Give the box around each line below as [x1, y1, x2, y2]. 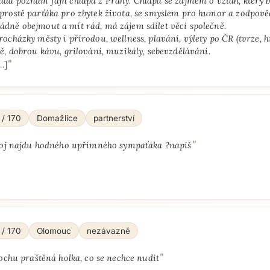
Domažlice [37, 113, 78, 123]
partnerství [93, 113, 134, 123]
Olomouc [37, 226, 71, 236]
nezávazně [87, 226, 130, 236]
